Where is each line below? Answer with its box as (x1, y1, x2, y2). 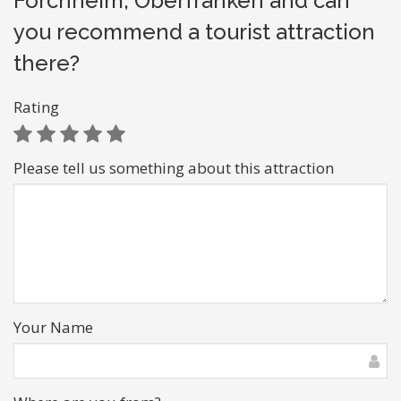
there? (13, 50, 80, 76)
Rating (13, 97, 59, 117)
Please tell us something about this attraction (13, 158, 334, 178)
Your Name (13, 317, 93, 337)
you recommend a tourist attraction (13, 19, 375, 45)
